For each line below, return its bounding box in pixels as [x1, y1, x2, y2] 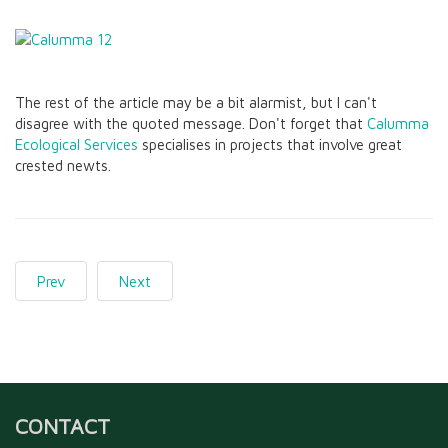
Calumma [367, 115, 429, 132]
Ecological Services [15, 136, 138, 153]
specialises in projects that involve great [138, 136, 402, 153]
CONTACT [15, 413, 110, 438]
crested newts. [15, 157, 111, 174]
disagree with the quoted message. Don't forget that [15, 115, 367, 132]
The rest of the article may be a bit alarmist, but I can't [15, 94, 377, 111]
